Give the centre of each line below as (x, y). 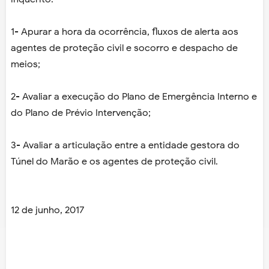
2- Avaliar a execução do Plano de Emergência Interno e (134, 97)
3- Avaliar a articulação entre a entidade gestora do (125, 146)
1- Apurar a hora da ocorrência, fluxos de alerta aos (125, 32)
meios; (26, 65)
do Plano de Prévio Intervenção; (81, 113)
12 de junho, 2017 (47, 210)
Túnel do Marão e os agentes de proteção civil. (114, 162)
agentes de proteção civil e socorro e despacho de (124, 48)
